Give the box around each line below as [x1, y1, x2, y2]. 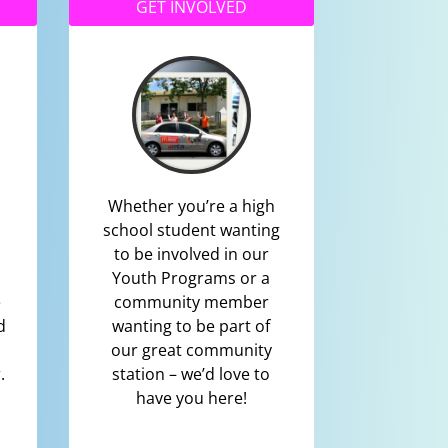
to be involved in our [113, 243, 269, 266]
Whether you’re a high [107, 195, 275, 218]
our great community [110, 339, 272, 362]
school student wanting [102, 219, 280, 242]
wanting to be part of [112, 315, 271, 338]
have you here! [135, 387, 247, 410]
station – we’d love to [112, 363, 271, 386]
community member [113, 291, 269, 314]
